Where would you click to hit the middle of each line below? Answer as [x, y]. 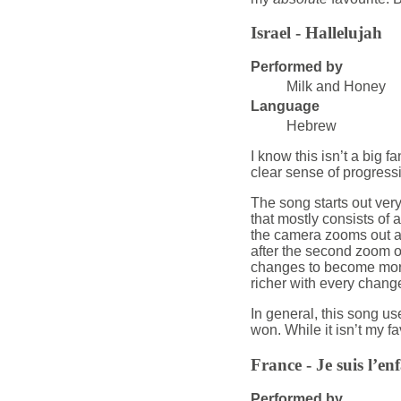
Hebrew [311, 126]
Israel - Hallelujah [316, 33]
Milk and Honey [336, 87]
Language [285, 107]
